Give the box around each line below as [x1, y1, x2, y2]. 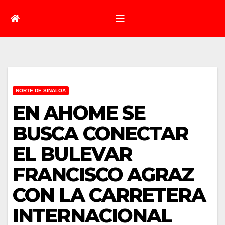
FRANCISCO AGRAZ [13, 162, 194, 186]
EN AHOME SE [13, 100, 146, 125]
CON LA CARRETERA [13, 183, 205, 207]
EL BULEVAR [13, 142, 132, 166]
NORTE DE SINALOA [16, 87, 66, 93]
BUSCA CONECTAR [13, 121, 188, 145]
